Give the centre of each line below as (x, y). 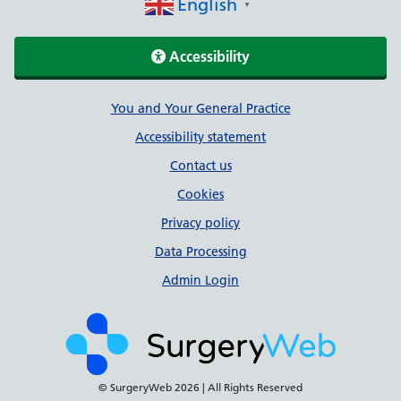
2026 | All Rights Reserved (239, 387)
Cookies (200, 194)
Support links (99, 112)
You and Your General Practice (200, 108)
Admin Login (200, 280)
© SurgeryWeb (137, 387)
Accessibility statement (200, 137)
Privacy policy (200, 223)
